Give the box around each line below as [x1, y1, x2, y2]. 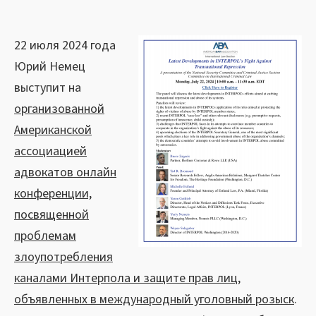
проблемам [14, 227, 76, 245]
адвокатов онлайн [14, 164, 116, 181]
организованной [14, 100, 104, 118]
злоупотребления [14, 248, 113, 266]
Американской [14, 121, 92, 139]
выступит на [14, 79, 81, 97]
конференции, [14, 185, 92, 202]
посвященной [14, 206, 89, 224]
